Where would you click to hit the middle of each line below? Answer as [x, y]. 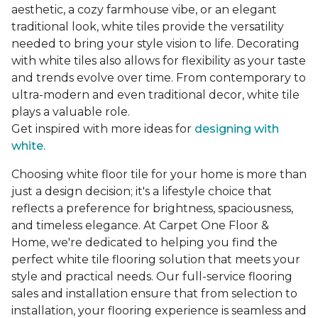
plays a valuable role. [72, 112]
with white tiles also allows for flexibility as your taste [159, 61]
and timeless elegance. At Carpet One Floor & [140, 226]
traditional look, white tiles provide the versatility [148, 27]
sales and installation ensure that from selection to [154, 294]
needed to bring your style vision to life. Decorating [155, 44]
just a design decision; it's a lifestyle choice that [142, 192]
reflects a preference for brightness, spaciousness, [152, 209]
